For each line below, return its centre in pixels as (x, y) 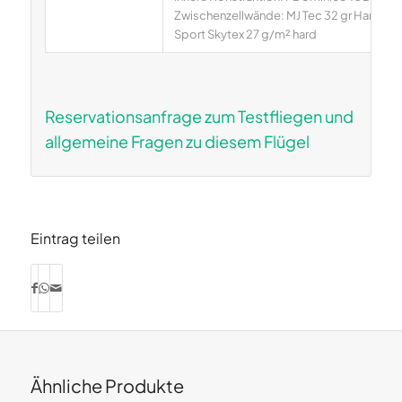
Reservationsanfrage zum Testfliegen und (199, 116)
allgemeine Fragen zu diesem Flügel (177, 141)
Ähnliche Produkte (107, 385)
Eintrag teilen (75, 238)
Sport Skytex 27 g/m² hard (245, 34)
